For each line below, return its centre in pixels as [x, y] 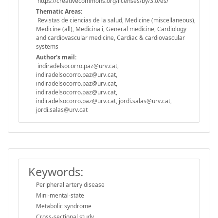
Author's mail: [56, 57]
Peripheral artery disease [70, 184]
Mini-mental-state [60, 195]
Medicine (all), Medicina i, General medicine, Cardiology [111, 29]
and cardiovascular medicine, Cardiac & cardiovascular [110, 37]
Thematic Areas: [59, 11]
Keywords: [56, 172]
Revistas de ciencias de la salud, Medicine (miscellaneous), [116, 20]
